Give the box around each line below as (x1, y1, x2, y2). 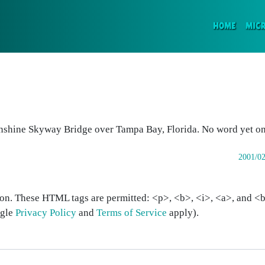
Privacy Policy (15, 207, 76, 218)
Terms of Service (96, 207, 167, 218)
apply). (167, 207, 199, 218)
